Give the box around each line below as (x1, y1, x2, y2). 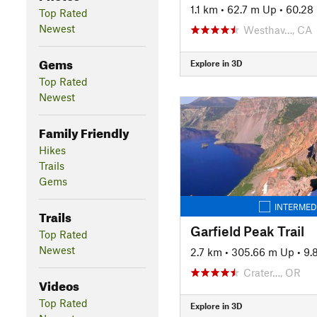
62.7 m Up (226, 2, 277, 16)
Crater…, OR (243, 265, 301, 279)
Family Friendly (38, 121, 129, 141)
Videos (38, 274, 79, 294)
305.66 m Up (231, 245, 294, 258)
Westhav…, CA (243, 23, 312, 36)
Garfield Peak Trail (190, 222, 304, 239)
